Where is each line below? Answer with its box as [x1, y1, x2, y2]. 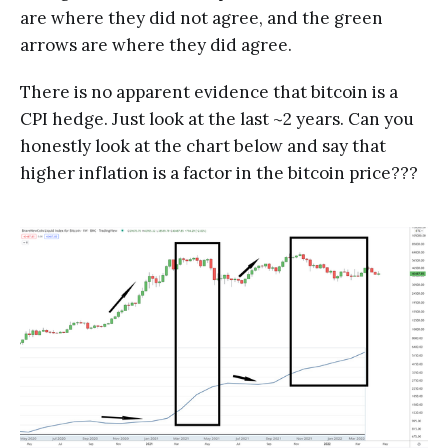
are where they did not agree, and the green [20, 6, 383, 29]
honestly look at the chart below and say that [20, 134, 386, 157]
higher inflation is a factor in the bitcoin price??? [20, 161, 418, 184]
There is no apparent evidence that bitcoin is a [20, 80, 398, 103]
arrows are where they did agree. [20, 33, 292, 56]
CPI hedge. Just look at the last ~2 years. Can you [20, 107, 414, 130]
